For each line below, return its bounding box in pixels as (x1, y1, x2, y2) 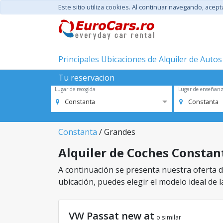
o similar (156, 213, 181, 222)
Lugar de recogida (55, 86, 96, 93)
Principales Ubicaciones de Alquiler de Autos (58, 54, 222, 65)
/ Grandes (97, 126, 135, 137)
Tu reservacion (58, 72, 114, 83)
